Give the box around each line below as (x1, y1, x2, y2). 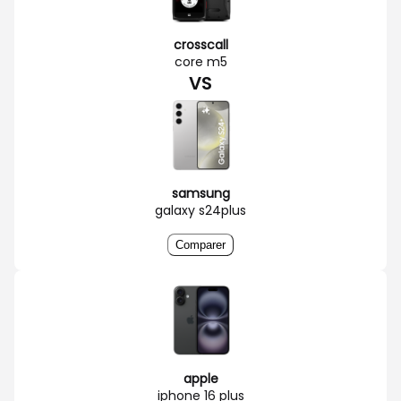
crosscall (173, 35, 228, 54)
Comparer (175, 237, 226, 252)
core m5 (174, 52, 227, 71)
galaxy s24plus (155, 200, 246, 219)
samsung (171, 183, 230, 202)
